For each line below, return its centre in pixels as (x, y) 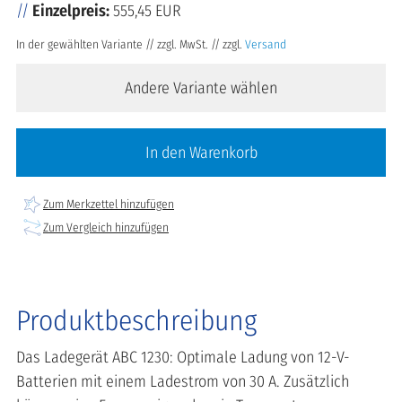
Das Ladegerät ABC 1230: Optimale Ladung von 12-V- (183, 357)
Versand (266, 44)
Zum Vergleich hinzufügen (106, 228)
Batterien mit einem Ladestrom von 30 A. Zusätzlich (183, 381)
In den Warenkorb (201, 152)
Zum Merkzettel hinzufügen (109, 205)
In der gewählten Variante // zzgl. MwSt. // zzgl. (131, 44)
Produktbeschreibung (136, 320)
